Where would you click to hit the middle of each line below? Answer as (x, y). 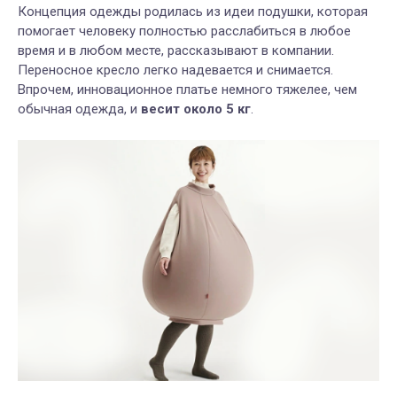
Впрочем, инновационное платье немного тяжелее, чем (187, 89)
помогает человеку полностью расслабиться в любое (184, 31)
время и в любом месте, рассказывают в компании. (176, 50)
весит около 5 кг (196, 109)
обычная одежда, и (79, 109)
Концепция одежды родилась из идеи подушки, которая (193, 11)
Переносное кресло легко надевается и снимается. (175, 70)
